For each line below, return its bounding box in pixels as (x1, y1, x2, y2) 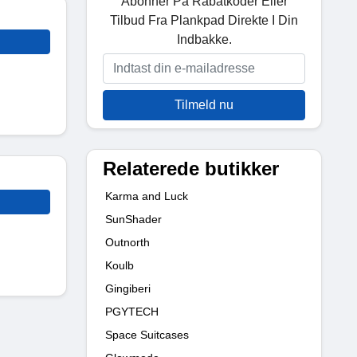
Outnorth (105, 235, 150, 249)
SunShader (105, 212, 162, 226)
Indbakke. (176, 32, 232, 46)
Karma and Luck (105, 189, 188, 202)
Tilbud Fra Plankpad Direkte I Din (110, 13, 298, 27)
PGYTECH (105, 304, 159, 318)
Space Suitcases (105, 328, 189, 341)
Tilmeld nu (175, 97, 233, 112)
